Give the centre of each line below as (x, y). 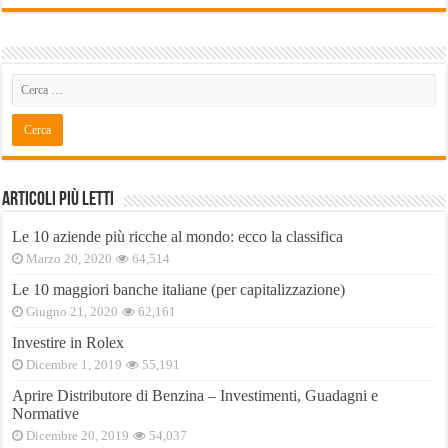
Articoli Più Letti (58, 199)
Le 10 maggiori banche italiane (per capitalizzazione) (179, 289)
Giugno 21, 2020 (72, 311)
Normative (46, 413)
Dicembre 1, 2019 (74, 364)
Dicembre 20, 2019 (78, 435)
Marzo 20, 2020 (69, 258)
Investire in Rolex (68, 342)
